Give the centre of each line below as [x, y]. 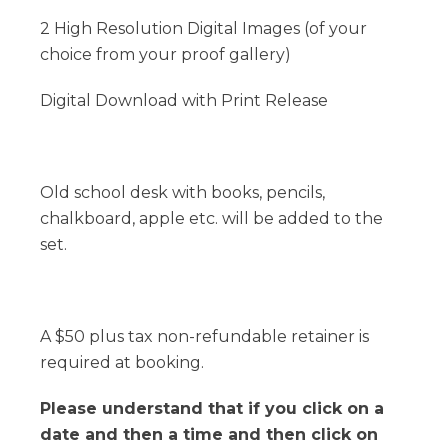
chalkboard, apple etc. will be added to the [211, 218]
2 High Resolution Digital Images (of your [203, 28]
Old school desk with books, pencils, [182, 192]
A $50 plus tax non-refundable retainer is [204, 336]
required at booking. [122, 362]
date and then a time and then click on [209, 434]
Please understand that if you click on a [212, 408]
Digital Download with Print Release [184, 100]
